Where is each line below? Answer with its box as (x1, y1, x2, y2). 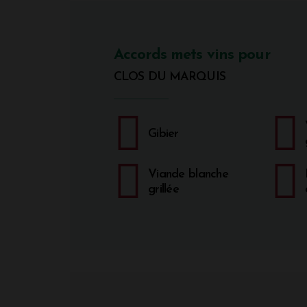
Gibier (148, 127, 179, 140)
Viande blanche (148, 167, 228, 181)
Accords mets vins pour (114, 47, 270, 63)
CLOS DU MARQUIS (114, 70, 225, 84)
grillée (148, 182, 179, 196)
